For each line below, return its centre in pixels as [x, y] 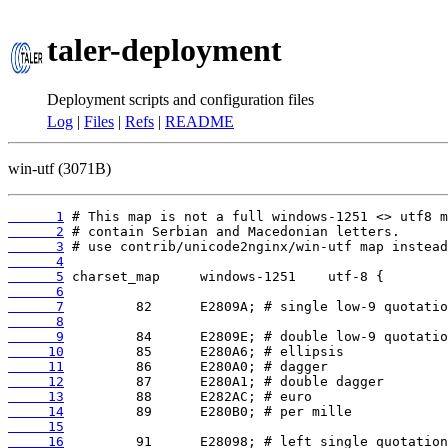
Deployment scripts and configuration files [180, 99]
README [199, 121]
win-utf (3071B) [59, 168]
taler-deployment [164, 50]
